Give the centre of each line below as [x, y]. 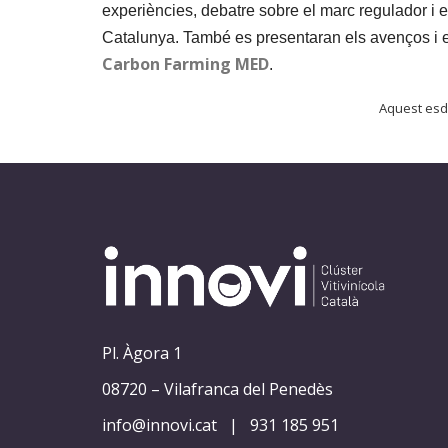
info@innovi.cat [159, 425]
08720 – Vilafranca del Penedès [217, 389]
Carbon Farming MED [185, 64]
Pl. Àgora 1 [142, 353]
